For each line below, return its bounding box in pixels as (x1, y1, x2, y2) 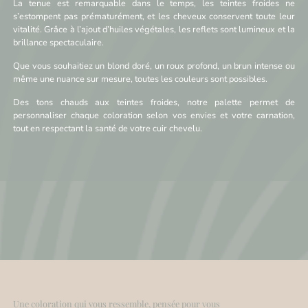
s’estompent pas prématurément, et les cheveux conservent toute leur (13, 10, 295, 23)
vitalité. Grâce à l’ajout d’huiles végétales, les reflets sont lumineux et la (13, 23, 295, 36)
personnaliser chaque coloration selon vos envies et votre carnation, (13, 109, 295, 122)
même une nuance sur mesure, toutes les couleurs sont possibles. (13, 72, 268, 85)
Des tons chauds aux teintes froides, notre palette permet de (13, 96, 295, 109)
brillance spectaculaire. (13, 36, 104, 49)
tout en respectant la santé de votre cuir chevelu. (13, 122, 203, 135)
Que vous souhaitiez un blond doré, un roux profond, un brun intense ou (13, 59, 295, 72)
